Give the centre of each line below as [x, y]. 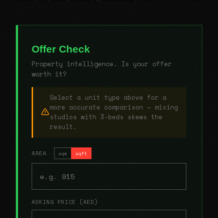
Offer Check [61, 49]
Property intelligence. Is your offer [102, 64]
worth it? [49, 74]
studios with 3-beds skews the [106, 117]
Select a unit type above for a [108, 97]
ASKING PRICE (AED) [65, 202]
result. [63, 127]
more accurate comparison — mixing [114, 107]
